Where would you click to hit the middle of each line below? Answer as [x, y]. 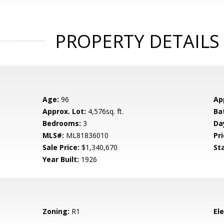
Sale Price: [61, 147]
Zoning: [56, 211]
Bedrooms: [62, 123]
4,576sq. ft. [105, 111]
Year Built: [61, 159]
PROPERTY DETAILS [137, 41]
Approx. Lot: [64, 111]
